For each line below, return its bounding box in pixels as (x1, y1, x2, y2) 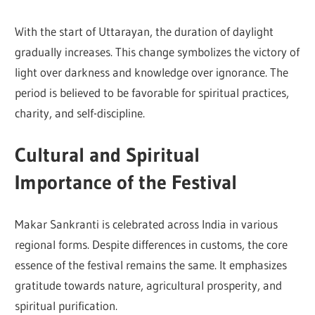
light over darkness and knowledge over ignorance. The (15, 65, 289, 80)
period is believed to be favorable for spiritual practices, (15, 85, 290, 101)
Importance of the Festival (15, 169, 238, 194)
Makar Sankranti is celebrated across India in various (15, 217, 278, 232)
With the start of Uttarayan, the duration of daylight (15, 24, 274, 39)
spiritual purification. (15, 298, 118, 314)
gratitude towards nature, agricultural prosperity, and (15, 278, 283, 293)
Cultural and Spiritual (15, 142, 200, 167)
